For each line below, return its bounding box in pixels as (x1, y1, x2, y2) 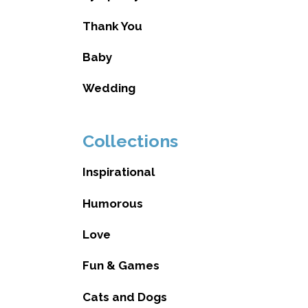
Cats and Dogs (82, 289, 167, 304)
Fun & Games (82, 258, 159, 273)
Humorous (82, 196, 143, 210)
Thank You (82, 19, 142, 33)
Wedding (82, 81, 135, 96)
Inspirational (82, 165, 155, 179)
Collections (82, 130, 178, 151)
